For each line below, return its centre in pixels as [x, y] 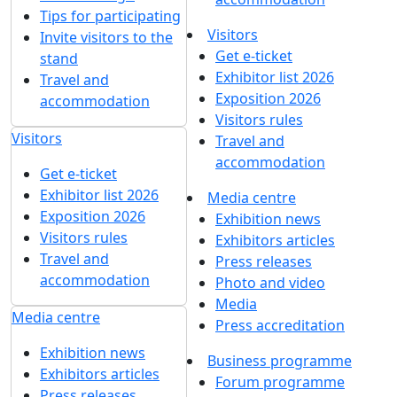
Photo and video [270, 283]
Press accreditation [280, 325]
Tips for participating [110, 16]
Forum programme [280, 382]
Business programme [280, 361]
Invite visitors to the [106, 37]
